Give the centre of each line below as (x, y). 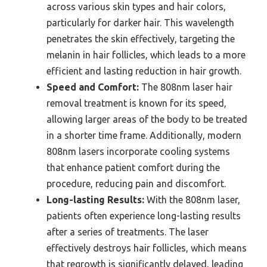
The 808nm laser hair (186, 87)
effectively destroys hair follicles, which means (147, 248)
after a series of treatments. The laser (128, 232)
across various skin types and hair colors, (136, 7)
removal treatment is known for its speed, (136, 103)
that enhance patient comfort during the (133, 167)
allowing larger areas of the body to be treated (147, 119)
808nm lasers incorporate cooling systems (138, 151)
